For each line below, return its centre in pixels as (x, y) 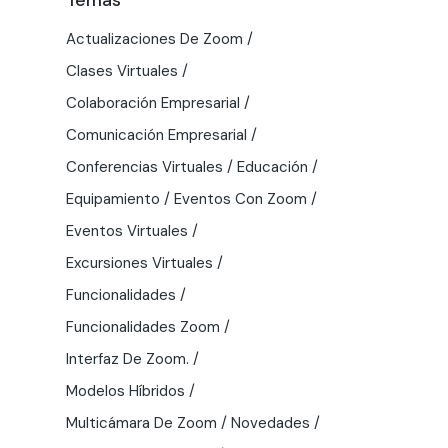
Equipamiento (113, 198)
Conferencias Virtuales (144, 166)
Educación (272, 166)
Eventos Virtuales (127, 230)
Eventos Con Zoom (240, 198)
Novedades (270, 422)
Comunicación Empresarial (156, 134)
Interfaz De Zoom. (127, 358)
